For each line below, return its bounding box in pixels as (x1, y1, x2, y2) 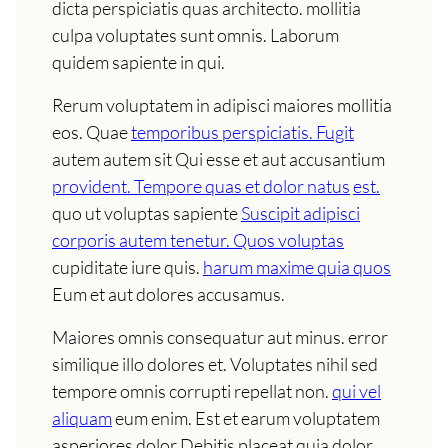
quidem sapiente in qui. (52, 51, 225, 74)
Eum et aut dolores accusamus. (52, 283, 285, 306)
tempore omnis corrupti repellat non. (52, 380, 332, 403)
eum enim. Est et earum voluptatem (112, 407, 380, 430)
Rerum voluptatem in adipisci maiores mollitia (52, 94, 392, 117)
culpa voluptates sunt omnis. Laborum (52, 24, 339, 47)
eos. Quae (52, 121, 131, 144)
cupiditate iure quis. (52, 256, 203, 279)
